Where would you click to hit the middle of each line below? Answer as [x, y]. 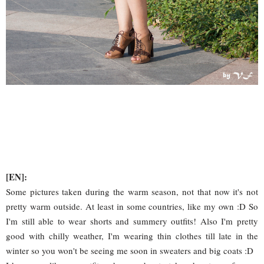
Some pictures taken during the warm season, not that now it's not [132, 191]
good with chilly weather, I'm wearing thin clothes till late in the [132, 235]
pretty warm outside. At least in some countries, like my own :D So [132, 206]
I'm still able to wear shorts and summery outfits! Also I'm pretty [132, 221]
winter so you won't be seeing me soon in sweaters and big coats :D [130, 250]
